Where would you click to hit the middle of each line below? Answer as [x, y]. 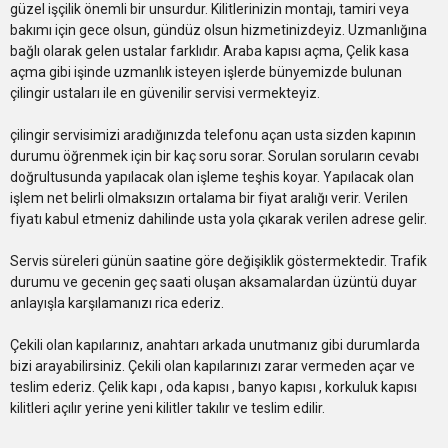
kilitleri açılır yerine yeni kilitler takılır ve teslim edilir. [167, 407]
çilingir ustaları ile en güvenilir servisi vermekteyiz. [165, 92]
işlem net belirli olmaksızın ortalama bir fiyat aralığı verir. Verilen [209, 197]
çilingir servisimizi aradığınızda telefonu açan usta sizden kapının [213, 134]
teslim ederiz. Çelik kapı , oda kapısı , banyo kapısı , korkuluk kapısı [213, 386]
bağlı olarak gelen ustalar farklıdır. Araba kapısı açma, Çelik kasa [209, 50]
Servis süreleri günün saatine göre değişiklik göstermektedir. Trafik [218, 260]
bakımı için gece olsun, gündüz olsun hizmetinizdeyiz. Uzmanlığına [218, 29]
